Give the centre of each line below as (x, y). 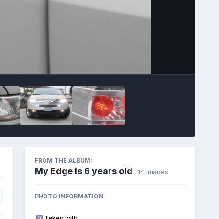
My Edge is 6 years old (83, 171)
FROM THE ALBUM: (63, 160)
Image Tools (154, 56)
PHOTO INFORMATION (69, 196)
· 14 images (151, 171)
